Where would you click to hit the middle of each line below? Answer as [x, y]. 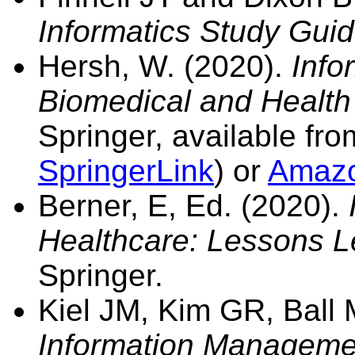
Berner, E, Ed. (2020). [193, 205]
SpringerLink [126, 170]
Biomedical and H [160, 101]
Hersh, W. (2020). [165, 66]
